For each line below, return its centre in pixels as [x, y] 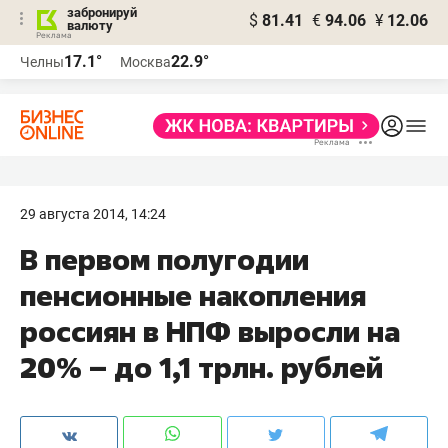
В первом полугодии [164, 259]
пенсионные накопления [193, 295]
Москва [145, 62]
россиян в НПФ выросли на [210, 331]
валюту [90, 25]
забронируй [102, 12]
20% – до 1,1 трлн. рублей [201, 367]
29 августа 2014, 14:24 [93, 214]
